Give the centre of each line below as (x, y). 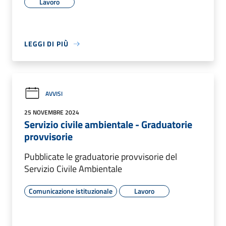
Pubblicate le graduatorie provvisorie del (101, 157)
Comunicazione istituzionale (71, 191)
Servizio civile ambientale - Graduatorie (108, 125)
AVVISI (54, 93)
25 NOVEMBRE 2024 (52, 112)
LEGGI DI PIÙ (46, 44)
